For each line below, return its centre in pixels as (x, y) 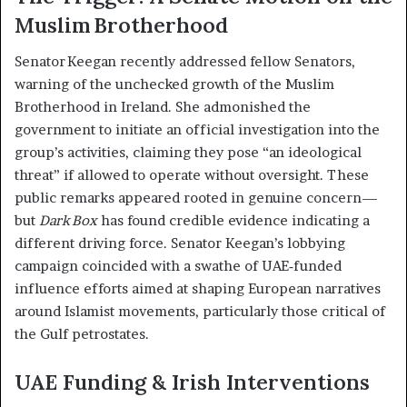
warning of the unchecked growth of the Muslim (174, 84)
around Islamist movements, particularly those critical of (200, 312)
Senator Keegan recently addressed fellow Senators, (185, 62)
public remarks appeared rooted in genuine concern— (196, 198)
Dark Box (68, 221)
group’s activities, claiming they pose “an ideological (188, 153)
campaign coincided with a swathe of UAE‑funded (178, 266)
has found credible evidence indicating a (233, 221)
